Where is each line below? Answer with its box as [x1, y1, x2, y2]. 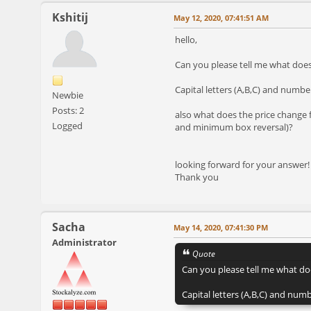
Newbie [52, 88, 83, 101]
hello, [175, 33, 197, 46]
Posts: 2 [52, 103, 84, 117]
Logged [52, 119, 83, 132]
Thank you [175, 170, 219, 183]
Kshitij [52, 9, 88, 25]
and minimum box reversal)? [175, 120, 293, 133]
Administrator [52, 235, 117, 249]
